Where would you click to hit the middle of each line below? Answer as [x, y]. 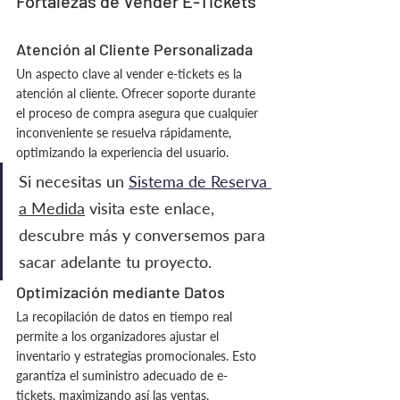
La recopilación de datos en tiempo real [126, 317]
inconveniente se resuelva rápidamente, [125, 133]
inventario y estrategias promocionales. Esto [138, 356]
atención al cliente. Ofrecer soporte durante [137, 93]
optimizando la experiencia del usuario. [122, 152]
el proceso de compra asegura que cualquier [139, 113]
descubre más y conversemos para [144, 235]
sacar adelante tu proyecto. [117, 262]
